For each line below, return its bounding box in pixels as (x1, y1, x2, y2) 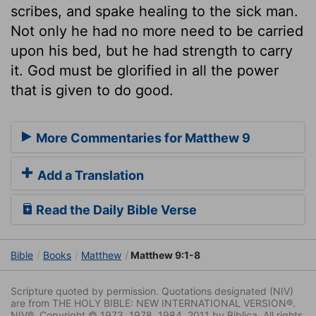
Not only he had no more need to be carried (11, 22, 303, 39)
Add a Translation (35, 168, 144, 183)
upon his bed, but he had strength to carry (11, 42, 293, 59)
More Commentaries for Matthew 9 (33, 130, 250, 146)
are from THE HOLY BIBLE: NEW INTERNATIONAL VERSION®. (11, 297, 296, 310)
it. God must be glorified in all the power (11, 61, 279, 79)
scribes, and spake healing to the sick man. (11, 2, 298, 20)
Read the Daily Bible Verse (33, 202, 197, 218)
